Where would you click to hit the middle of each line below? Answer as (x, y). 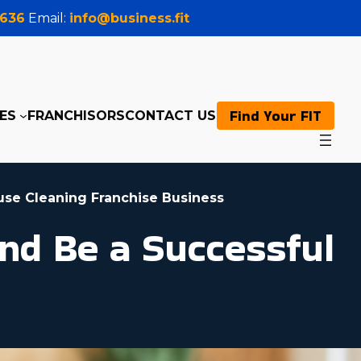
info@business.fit (129, 18)
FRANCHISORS (76, 116)
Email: (47, 18)
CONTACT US (170, 116)
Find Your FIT (276, 116)
